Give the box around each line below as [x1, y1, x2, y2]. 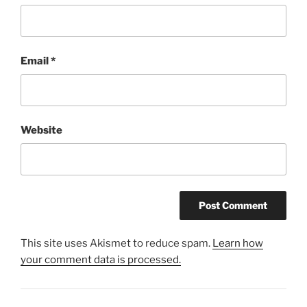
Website [21, 123, 62, 136]
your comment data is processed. [21, 254, 181, 267]
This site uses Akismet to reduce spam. [21, 237, 212, 250]
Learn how [212, 237, 263, 250]
